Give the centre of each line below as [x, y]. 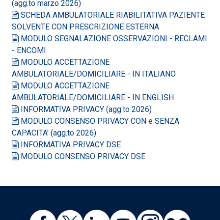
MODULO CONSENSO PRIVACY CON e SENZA [99, 121]
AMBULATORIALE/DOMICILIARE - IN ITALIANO [94, 74]
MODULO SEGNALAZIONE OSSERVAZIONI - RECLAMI [113, 38]
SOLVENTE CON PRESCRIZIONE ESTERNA [85, 27]
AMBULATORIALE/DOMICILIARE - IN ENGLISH [93, 97]
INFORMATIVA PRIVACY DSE [70, 144]
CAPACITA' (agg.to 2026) [54, 133]
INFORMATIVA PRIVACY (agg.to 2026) [85, 109]
